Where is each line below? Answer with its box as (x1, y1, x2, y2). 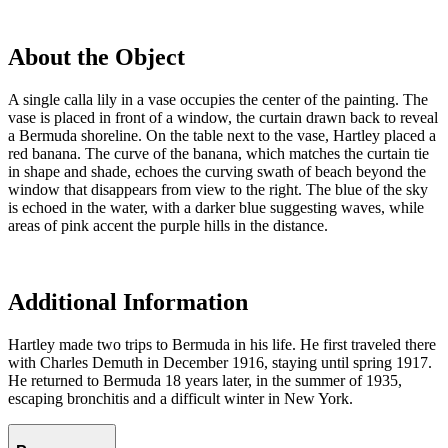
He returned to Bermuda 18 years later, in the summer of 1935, (8, 372, 402, 389)
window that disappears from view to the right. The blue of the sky (8, 181, 428, 199)
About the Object (8, 44, 185, 71)
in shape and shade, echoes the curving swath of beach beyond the (8, 163, 426, 181)
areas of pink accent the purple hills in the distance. (8, 217, 328, 235)
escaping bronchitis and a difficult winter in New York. (8, 390, 353, 407)
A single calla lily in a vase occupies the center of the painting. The (8, 91, 428, 109)
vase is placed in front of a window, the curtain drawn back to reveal (8, 109, 438, 127)
